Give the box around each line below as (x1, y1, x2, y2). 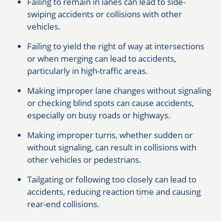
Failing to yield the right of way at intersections (27, 40, 204, 52)
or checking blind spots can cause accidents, (27, 97, 194, 109)
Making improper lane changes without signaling (27, 85, 211, 97)
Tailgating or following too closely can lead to (27, 174, 196, 185)
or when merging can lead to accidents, (27, 53, 176, 65)
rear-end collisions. (27, 198, 100, 210)
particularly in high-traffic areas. (27, 65, 148, 77)
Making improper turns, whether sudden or (27, 129, 193, 141)
